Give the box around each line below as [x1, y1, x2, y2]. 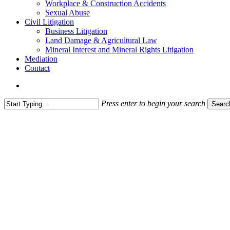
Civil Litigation [25, 17, 74, 26]
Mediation [25, 54, 57, 63]
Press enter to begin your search [101, 99, 205, 108]
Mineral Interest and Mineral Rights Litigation [45, 45, 194, 54]
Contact [25, 64, 50, 72]
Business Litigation [45, 27, 107, 35]
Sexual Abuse [45, 8, 90, 17]
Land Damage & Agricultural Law [45, 36, 157, 45]
